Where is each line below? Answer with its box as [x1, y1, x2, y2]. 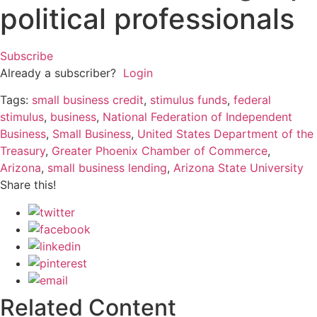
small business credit [32, 93, 144, 108]
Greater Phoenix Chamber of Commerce [52, 144, 267, 158]
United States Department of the [137, 127, 313, 142]
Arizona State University [173, 161, 304, 175]
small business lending [47, 161, 167, 175]
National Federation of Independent [103, 110, 292, 125]
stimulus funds [150, 93, 227, 108]
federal [234, 93, 271, 108]
